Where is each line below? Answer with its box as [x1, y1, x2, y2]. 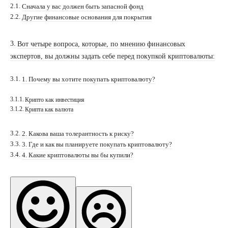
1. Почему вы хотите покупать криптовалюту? [21, 75, 155, 83]
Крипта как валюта [25, 106, 74, 113]
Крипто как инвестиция [25, 96, 85, 103]
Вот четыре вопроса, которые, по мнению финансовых [17, 40, 185, 48]
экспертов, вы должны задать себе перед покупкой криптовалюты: [10, 52, 215, 61]
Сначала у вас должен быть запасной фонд [21, 2, 144, 10]
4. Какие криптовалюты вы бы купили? [21, 151, 133, 159]
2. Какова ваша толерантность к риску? [21, 130, 134, 138]
